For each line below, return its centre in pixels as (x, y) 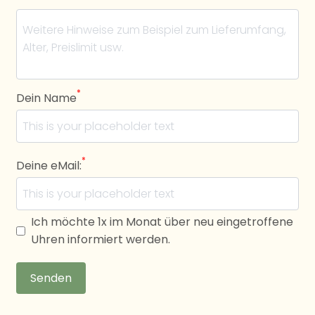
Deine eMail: (49, 166)
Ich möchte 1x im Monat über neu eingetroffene (162, 222)
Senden (51, 278)
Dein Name (46, 98)
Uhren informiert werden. (101, 240)
